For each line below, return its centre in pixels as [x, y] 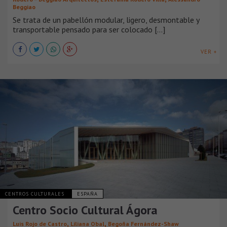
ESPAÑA [87, 194]
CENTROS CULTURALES [36, 194]
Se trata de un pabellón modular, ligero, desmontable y [106, 20]
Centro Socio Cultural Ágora [85, 210]
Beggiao [24, 7]
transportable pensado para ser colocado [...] [89, 29]
